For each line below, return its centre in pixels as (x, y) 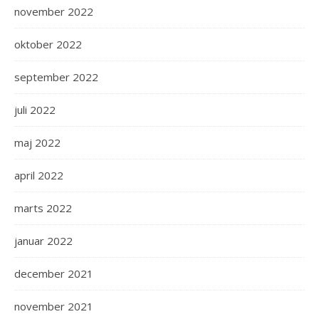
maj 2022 (37, 142)
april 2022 (39, 175)
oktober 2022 (48, 44)
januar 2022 (43, 241)
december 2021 (54, 273)
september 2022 (56, 77)
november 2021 (54, 306)
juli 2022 (35, 110)
